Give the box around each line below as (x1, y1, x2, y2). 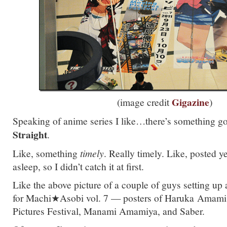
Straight (13, 127, 47, 142)
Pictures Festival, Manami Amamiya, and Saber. (13, 204, 205, 217)
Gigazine (172, 95, 209, 109)
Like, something (13, 146, 80, 160)
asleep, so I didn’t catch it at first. (13, 160, 144, 173)
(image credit (117, 95, 172, 108)
